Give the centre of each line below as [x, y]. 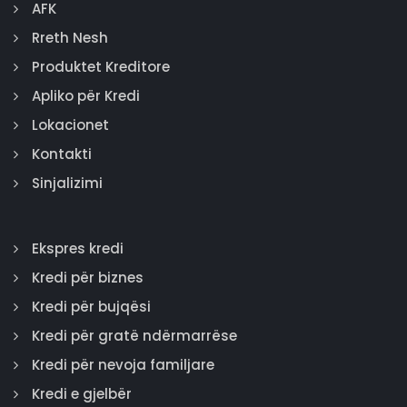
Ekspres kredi [78, 248]
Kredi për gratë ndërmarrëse [134, 336]
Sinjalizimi [67, 183]
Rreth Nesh [70, 38]
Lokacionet [70, 125]
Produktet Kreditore [101, 67]
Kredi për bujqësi [91, 307]
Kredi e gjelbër [82, 394]
